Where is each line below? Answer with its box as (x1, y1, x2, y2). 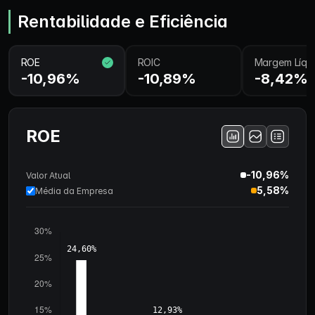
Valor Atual (26, 169, 70, 181)
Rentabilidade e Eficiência (18, 11, 228, 32)
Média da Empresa (35, 185, 113, 196)
